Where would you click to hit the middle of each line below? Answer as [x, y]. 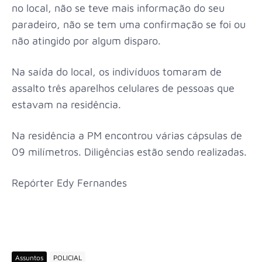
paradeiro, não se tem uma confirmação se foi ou [129, 24]
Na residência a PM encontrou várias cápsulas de [127, 135]
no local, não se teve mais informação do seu [118, 8]
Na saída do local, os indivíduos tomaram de [117, 72]
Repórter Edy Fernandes [71, 183]
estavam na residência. [68, 104]
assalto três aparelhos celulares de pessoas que [123, 88]
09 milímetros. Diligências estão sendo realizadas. [131, 152]
